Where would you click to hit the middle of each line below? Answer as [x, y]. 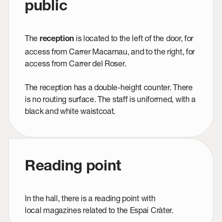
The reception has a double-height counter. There [109, 87]
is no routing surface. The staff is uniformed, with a [111, 99]
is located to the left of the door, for [134, 38]
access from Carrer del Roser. [76, 63]
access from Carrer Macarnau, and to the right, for [110, 52]
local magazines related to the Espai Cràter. [99, 210]
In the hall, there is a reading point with [90, 198]
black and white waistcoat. [70, 111]
